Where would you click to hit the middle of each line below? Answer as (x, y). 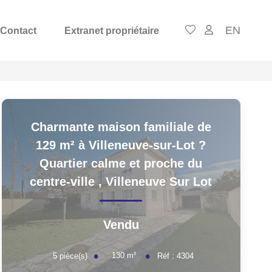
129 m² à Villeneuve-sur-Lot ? (121, 145)
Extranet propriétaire (112, 30)
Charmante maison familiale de (121, 127)
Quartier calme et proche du (121, 163)
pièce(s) (74, 256)
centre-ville (64, 182)
